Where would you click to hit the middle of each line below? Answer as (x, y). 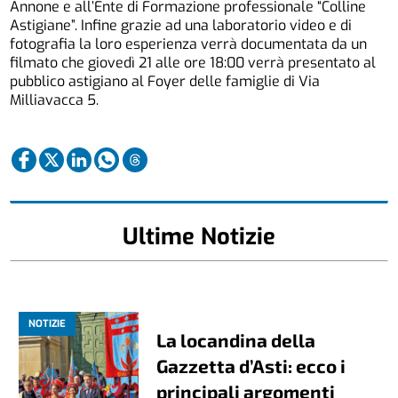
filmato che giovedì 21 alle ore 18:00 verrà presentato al (193, 63)
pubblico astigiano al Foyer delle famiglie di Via (165, 82)
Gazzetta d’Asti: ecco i (251, 365)
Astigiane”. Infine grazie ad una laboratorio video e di (181, 26)
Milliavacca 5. (56, 100)
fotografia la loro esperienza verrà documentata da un (189, 44)
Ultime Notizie (199, 236)
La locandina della (236, 339)
